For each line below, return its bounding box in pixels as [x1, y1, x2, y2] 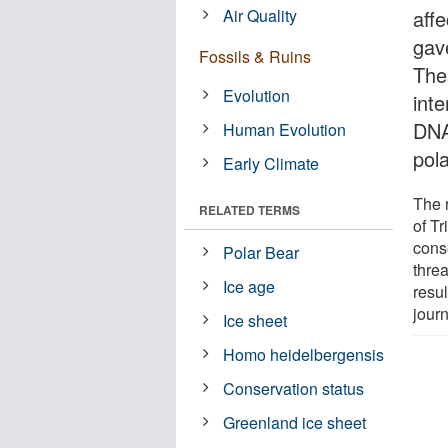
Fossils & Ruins [199, 44, 311, 68]
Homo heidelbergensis [223, 342, 385, 366]
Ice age [223, 274, 276, 298]
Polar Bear [223, 240, 300, 264]
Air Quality [223, 3, 298, 27]
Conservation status [223, 376, 365, 400]
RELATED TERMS [199, 200, 300, 219]
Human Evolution [223, 117, 347, 141]
